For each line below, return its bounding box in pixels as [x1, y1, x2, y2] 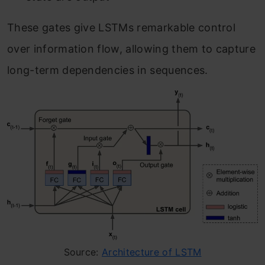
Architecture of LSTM [102, 246, 202, 258]
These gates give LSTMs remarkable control [7, 21, 236, 34]
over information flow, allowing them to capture [7, 43, 256, 55]
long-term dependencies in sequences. [7, 64, 208, 76]
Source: [63, 246, 102, 258]
